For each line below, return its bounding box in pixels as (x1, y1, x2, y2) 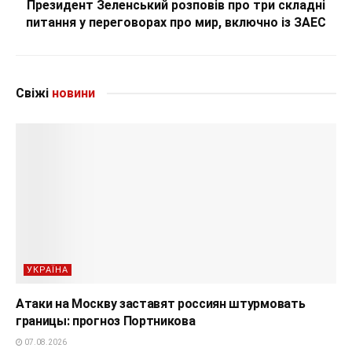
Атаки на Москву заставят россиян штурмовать (16, 295, 306, 311)
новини (49, 85, 95, 101)
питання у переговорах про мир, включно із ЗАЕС (26, 14, 326, 30)
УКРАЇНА (27, 264, 68, 275)
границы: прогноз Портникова (16, 313, 196, 328)
